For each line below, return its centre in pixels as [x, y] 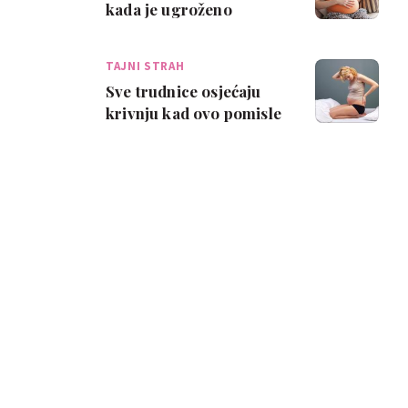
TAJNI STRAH [145, 66]
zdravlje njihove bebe [184, 31]
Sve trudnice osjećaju [184, 91]
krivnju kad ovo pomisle [194, 113]
